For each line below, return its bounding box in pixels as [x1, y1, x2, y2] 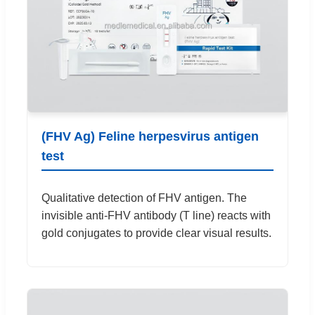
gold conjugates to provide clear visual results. [41, 227, 271, 240]
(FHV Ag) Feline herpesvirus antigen [41, 129, 259, 144]
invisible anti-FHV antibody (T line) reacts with [41, 210, 271, 222]
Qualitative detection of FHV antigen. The [41, 192, 247, 205]
